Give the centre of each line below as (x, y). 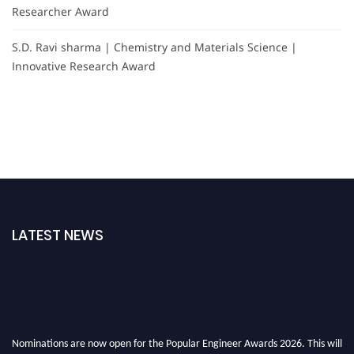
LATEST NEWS (58, 235)
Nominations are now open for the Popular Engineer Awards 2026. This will (177, 340)
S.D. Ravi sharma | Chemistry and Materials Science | (154, 47)
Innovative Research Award (84, 66)
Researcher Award (60, 11)
